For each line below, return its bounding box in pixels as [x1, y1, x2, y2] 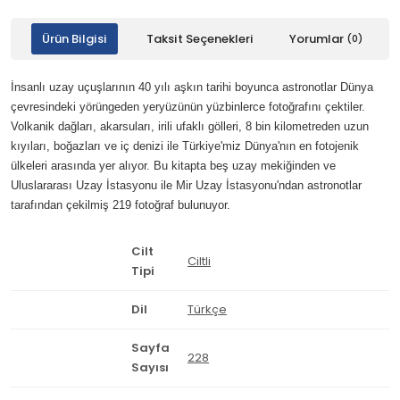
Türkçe [187, 304, 227, 315]
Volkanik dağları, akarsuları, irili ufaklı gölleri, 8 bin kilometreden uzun [11, 120, 369, 133]
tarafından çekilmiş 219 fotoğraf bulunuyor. [11, 198, 230, 212]
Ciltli [187, 255, 211, 267]
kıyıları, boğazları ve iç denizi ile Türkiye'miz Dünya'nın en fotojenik [11, 139, 359, 153]
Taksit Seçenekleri [146, 33, 254, 45]
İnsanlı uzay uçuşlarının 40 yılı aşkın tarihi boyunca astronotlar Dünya [11, 80, 373, 94]
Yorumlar [288, 33, 346, 45]
